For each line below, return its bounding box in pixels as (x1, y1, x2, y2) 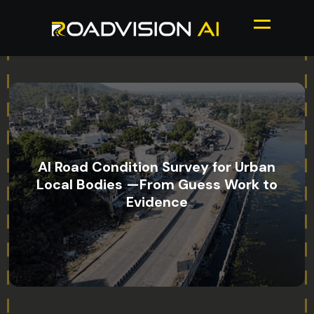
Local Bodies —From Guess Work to (36, 175, 278, 194)
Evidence (125, 193, 188, 212)
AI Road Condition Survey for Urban (38, 158, 276, 177)
